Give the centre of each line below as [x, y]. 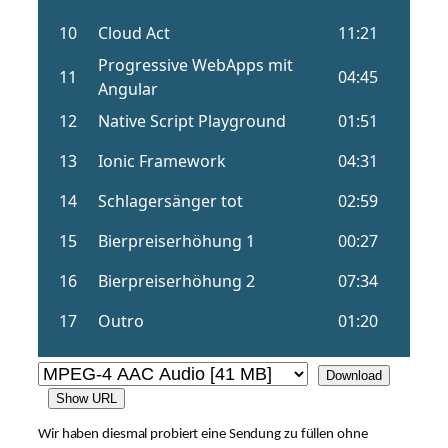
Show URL [86, 399]
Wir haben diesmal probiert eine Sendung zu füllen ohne [203, 435]
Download [354, 376]
